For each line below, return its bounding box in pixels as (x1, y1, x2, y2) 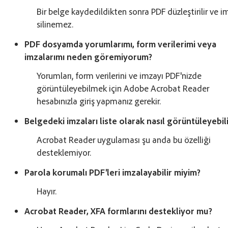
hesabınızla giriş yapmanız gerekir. (37, 95, 161, 106)
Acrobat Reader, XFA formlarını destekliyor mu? (24, 205, 213, 216)
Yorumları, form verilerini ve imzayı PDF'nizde (37, 69, 202, 81)
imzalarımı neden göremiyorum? (24, 50, 153, 62)
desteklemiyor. (37, 146, 92, 158)
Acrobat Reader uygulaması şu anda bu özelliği (37, 133, 211, 145)
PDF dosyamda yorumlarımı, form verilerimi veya (24, 38, 217, 49)
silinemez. (37, 18, 74, 30)
